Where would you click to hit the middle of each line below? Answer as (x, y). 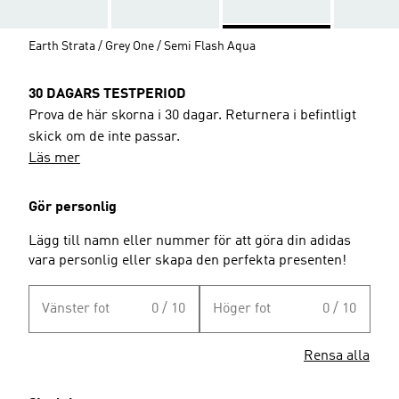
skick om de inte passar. (104, 137)
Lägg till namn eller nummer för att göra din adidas (190, 241)
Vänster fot (76, 309)
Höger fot (242, 309)
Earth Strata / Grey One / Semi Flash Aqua (142, 46)
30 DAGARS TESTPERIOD (107, 94)
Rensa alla (337, 356)
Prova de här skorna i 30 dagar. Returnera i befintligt (192, 115)
